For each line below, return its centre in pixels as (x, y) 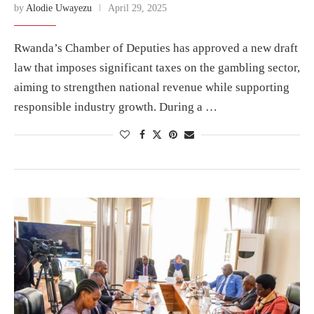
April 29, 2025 (137, 8)
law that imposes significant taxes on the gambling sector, (157, 67)
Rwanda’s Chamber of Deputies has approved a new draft (156, 48)
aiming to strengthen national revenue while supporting (152, 87)
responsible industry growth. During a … (116, 107)
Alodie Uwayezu (59, 8)
